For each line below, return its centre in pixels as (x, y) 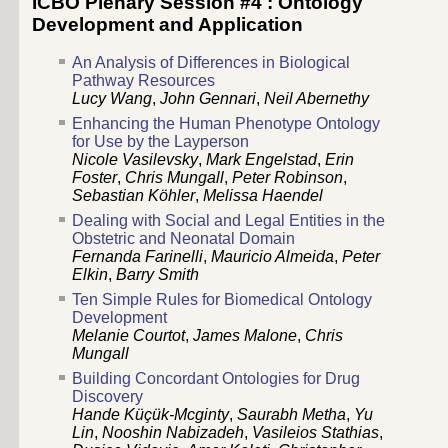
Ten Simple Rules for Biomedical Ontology (222, 300)
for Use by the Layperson (160, 142)
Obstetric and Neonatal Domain (183, 239)
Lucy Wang (112, 99)
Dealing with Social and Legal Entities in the (228, 221)
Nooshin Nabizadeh (173, 433)
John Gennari (208, 99)
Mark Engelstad (261, 160)
